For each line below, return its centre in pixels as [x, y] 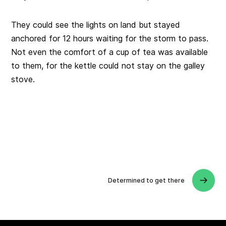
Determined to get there [146, 181]
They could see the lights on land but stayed [96, 24]
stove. [23, 79]
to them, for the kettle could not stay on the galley [108, 65]
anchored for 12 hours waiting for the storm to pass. [110, 38]
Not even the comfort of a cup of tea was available [110, 52]
